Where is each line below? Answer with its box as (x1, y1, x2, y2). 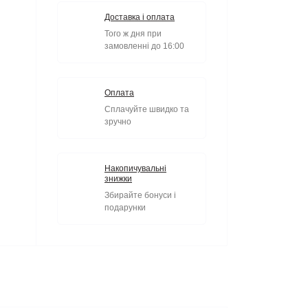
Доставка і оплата (104, 12, 175, 23)
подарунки (104, 203, 146, 213)
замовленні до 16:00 (104, 41, 184, 52)
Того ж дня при (104, 29, 162, 39)
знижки (104, 174, 132, 184)
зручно (104, 117, 131, 127)
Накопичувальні (104, 164, 166, 174)
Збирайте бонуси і (104, 190, 176, 201)
